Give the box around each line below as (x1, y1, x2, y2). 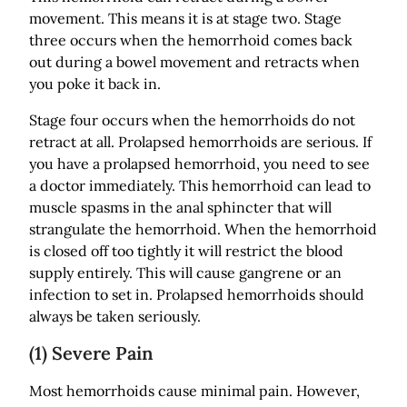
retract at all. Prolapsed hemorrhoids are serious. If (29, 132, 372, 151)
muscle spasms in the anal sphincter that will (29, 197, 332, 216)
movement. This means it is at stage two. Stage (29, 8, 342, 27)
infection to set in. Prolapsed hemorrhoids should (29, 284, 364, 303)
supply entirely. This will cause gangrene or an (29, 263, 342, 282)
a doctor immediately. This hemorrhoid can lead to (29, 175, 371, 194)
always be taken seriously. (29, 306, 201, 325)
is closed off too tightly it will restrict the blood (29, 241, 343, 260)
